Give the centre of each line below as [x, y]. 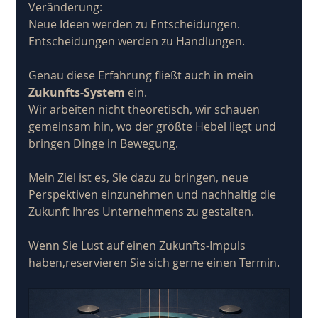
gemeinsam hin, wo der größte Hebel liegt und [154, 126]
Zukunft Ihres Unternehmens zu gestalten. [142, 211]
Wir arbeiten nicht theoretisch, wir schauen [146, 109]
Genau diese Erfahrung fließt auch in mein [143, 75]
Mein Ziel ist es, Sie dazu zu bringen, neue [140, 177]
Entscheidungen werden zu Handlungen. [137, 41]
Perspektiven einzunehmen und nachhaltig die [154, 194]
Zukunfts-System [77, 92]
